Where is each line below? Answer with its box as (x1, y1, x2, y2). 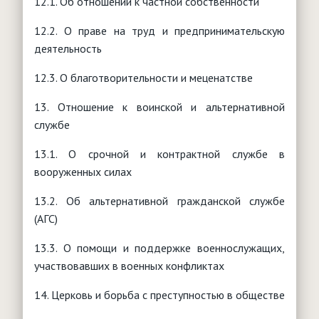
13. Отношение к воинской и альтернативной (34, 99, 285, 114)
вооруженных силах (34, 164, 132, 179)
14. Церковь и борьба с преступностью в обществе (34, 287, 285, 302)
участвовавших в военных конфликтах (34, 258, 224, 273)
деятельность (34, 41, 102, 56)
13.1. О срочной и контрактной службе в (34, 146, 285, 161)
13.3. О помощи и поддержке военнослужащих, (34, 240, 285, 255)
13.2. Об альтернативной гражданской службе (34, 193, 285, 208)
